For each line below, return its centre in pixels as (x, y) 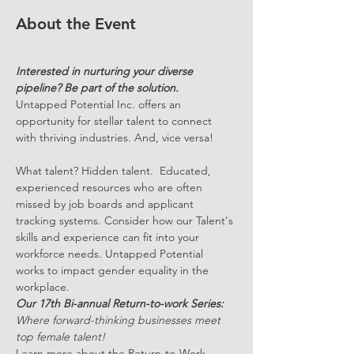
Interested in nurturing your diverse (106, 71)
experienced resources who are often (111, 187)
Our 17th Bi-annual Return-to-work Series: (121, 303)
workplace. (43, 287)
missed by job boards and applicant (106, 204)
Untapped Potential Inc (74, 104)
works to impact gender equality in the (114, 270)
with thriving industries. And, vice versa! (115, 137)
